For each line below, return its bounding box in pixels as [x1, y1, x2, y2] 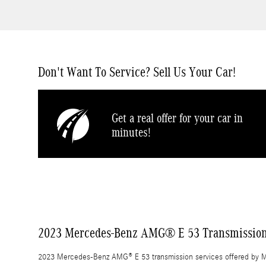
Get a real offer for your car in [112, 111, 243, 126]
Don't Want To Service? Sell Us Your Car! [38, 64, 236, 80]
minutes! [112, 125, 151, 140]
